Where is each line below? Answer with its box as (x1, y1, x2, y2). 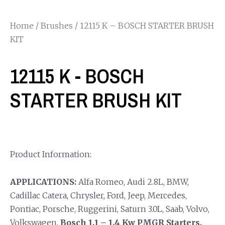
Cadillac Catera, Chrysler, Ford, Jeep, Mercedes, (10, 190, 187, 200)
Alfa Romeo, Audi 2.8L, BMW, (76, 176, 189, 187)
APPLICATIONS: (10, 176, 76, 187)
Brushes (41, 20, 73, 31)
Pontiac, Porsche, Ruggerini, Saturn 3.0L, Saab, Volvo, (10, 203, 209, 214)
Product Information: (10, 149, 91, 159)
